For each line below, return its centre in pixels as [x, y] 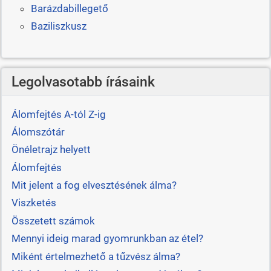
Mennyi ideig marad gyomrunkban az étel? [107, 239]
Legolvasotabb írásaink [83, 82]
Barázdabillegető [69, 8]
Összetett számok [53, 220]
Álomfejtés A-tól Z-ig [58, 114]
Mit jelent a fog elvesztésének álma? [94, 185]
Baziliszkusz [58, 26]
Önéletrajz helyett [51, 150]
